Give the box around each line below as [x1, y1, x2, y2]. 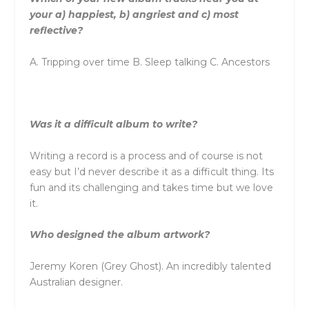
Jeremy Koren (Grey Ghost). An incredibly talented [29, 259, 271, 272]
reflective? [29, 24, 83, 37]
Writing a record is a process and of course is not [29, 149, 263, 162]
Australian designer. [29, 275, 123, 288]
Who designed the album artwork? [29, 228, 210, 241]
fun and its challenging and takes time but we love [29, 181, 273, 194]
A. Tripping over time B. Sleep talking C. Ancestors [29, 55, 270, 68]
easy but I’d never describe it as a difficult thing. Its [29, 165, 274, 178]
